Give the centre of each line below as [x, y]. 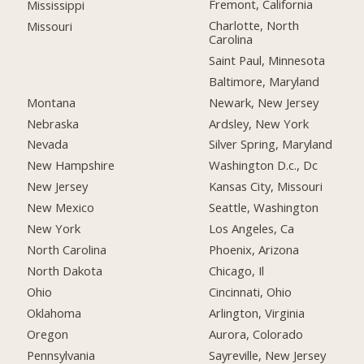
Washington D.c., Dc [264, 165]
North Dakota [65, 270]
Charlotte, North [254, 25]
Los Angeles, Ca [252, 229]
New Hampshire [71, 165]
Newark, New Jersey [264, 102]
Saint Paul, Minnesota [267, 60]
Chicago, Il [237, 270]
